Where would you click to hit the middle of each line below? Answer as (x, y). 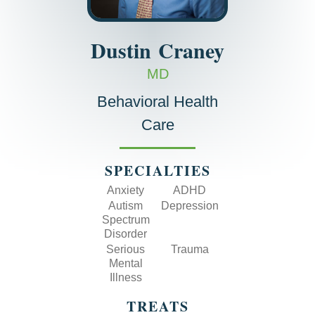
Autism (126, 206)
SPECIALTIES (157, 171)
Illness (126, 277)
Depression (189, 206)
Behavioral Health (157, 102)
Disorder (126, 234)
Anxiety (126, 190)
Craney (191, 50)
